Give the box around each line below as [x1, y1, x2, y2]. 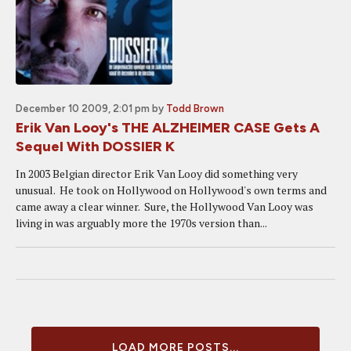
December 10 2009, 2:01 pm [16, 103, 150, 114]
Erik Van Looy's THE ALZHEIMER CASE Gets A [16, 119, 320, 136]
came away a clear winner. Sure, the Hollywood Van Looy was [16, 199, 313, 214]
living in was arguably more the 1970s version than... [16, 215, 267, 230]
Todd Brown [166, 103, 224, 114]
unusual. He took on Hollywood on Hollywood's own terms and [16, 183, 327, 197]
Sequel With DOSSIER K [16, 138, 175, 155]
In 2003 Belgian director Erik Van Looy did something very [16, 166, 298, 181]
